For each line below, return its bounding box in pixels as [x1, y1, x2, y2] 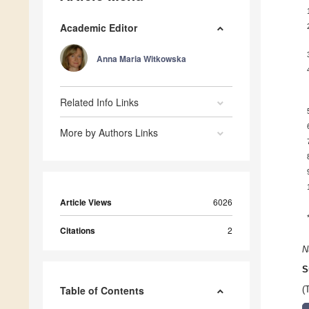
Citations [60, 224, 95, 237]
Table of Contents [60, 283, 144, 298]
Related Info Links [60, 95, 139, 110]
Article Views [60, 196, 112, 209]
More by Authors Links [60, 126, 158, 140]
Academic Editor [60, 21, 137, 35]
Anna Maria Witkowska [97, 52, 186, 66]
